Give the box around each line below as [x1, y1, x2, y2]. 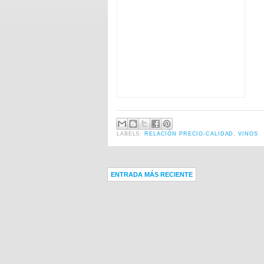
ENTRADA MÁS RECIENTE [111, 171, 193, 179]
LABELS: [117, 130, 145, 137]
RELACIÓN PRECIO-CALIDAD [144, 130, 234, 137]
